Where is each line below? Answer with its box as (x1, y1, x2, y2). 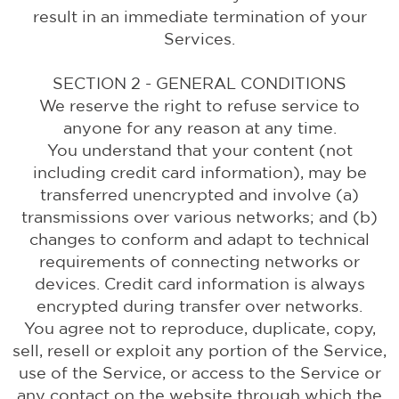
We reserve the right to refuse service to (39, 96, 360, 115)
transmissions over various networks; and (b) (21, 208, 378, 226)
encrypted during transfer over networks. (37, 297, 362, 315)
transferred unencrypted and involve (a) (40, 185, 359, 204)
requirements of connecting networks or (39, 252, 360, 271)
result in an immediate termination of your (32, 7, 367, 26)
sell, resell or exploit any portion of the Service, (12, 341, 387, 360)
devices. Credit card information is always (34, 274, 365, 293)
